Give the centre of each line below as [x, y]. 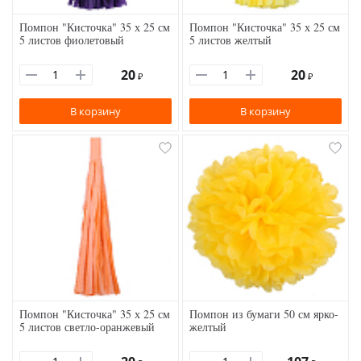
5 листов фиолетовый [72, 40]
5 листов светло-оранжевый [87, 327]
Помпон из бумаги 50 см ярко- [264, 314]
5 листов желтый [230, 40]
